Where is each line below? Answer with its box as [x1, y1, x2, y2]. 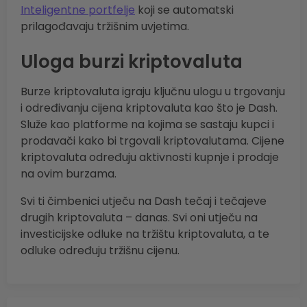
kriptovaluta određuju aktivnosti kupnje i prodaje [21, 149, 279, 166]
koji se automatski [135, 2, 234, 19]
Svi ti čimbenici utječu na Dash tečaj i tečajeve [21, 193, 267, 210]
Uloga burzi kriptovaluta [21, 49, 243, 75]
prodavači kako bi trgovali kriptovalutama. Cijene [21, 133, 284, 149]
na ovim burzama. [21, 166, 116, 182]
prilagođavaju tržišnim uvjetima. [21, 19, 189, 35]
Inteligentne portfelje [21, 2, 135, 19]
